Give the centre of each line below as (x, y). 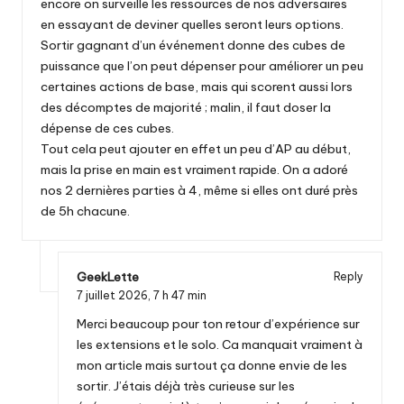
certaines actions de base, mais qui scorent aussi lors (197, 86)
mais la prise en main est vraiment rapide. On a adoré (194, 169)
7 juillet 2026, (115, 295)
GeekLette (108, 276)
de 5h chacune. (85, 211)
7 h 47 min (180, 295)
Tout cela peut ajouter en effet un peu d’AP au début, (196, 148)
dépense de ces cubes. (107, 128)
